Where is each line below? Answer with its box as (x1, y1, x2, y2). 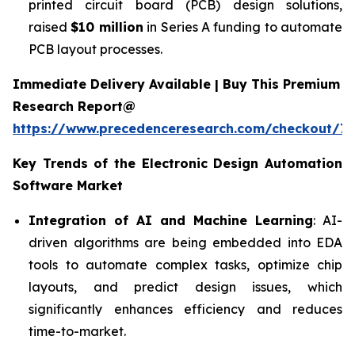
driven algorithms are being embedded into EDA (29, 234, 342, 250)
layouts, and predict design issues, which (29, 278, 342, 295)
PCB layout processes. (29, 40, 162, 57)
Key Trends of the (13, 155, 142, 171)
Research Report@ (13, 97, 136, 114)
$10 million (71, 18, 143, 35)
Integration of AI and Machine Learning (29, 212, 313, 228)
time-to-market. (29, 323, 126, 339)
